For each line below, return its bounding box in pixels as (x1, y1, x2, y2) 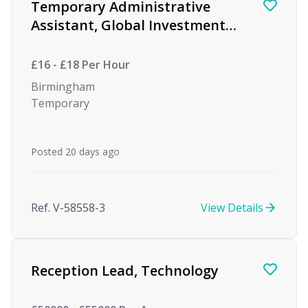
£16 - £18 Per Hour (31, 57, 130, 72)
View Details (201, 200, 263, 215)
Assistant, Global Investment (31, 16, 225, 34)
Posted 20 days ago (31, 145, 120, 158)
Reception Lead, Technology (31, 261, 219, 280)
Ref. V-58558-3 (31, 200, 105, 215)
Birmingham (31, 79, 95, 94)
